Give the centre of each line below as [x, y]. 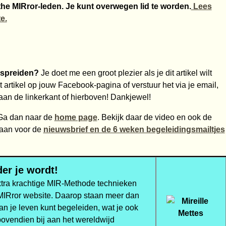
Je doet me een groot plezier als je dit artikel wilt [125, 73]
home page [76, 118]
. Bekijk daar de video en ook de [154, 118]
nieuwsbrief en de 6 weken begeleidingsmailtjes [134, 130]
